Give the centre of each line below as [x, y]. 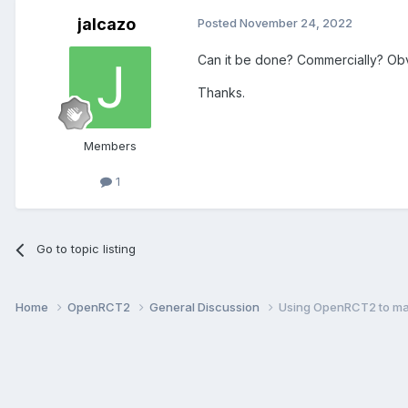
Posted [219, 23]
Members [110, 146]
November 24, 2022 [296, 23]
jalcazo [107, 25]
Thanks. [221, 93]
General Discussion [206, 307]
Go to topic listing [87, 249]
